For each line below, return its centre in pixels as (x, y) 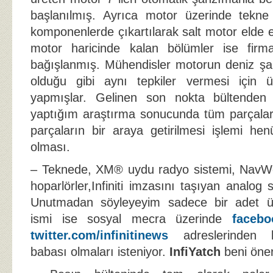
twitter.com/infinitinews (99, 235)
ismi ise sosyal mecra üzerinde (131, 218)
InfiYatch (195, 251)
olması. (50, 147)
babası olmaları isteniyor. (100, 251)
